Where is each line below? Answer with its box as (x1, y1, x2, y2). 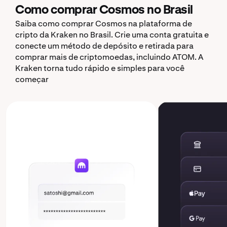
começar (15, 74, 49, 85)
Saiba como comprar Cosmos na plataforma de (15, 18, 192, 29)
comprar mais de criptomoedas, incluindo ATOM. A (15, 52, 203, 62)
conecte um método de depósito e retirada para (15, 41, 194, 51)
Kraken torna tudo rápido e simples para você (15, 63, 184, 73)
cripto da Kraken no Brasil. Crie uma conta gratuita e (15, 29, 209, 40)
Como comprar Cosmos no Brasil (15, 4, 193, 16)
